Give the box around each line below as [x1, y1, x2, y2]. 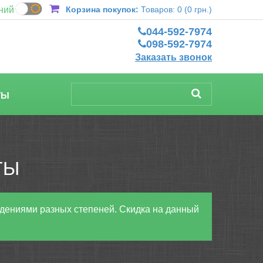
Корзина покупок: [66, 5, 139, 14]
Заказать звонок [135, 52, 212, 62]
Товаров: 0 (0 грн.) [141, 5, 212, 14]
